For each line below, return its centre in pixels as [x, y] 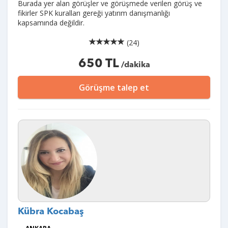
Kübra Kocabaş [51, 212]
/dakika [134, 65]
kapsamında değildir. [51, 23]
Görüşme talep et [114, 88]
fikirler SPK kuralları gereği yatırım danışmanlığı [94, 13]
